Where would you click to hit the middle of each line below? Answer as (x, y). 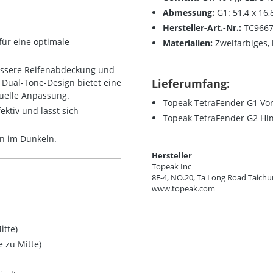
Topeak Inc (172, 167)
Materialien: (188, 43)
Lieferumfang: (191, 83)
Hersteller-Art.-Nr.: (202, 28)
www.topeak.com (183, 189)
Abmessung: (190, 12)
